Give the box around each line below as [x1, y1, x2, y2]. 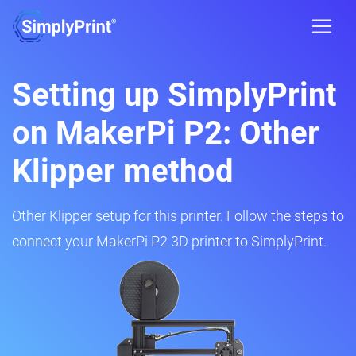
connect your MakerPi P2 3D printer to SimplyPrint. [12, 233, 327, 250]
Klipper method [12, 153, 234, 190]
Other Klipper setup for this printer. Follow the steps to [12, 207, 344, 224]
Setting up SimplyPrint [12, 76, 337, 114]
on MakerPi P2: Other [12, 114, 319, 152]
